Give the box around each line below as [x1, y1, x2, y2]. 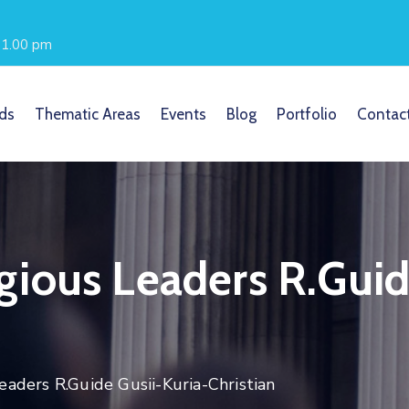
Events [160, 105, 206, 123]
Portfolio [276, 105, 337, 123]
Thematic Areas [34, 105, 141, 123]
